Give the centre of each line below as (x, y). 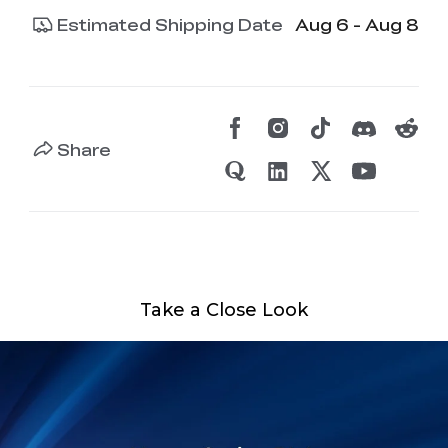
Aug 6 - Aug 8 (357, 24)
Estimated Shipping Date (170, 24)
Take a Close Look (224, 309)
